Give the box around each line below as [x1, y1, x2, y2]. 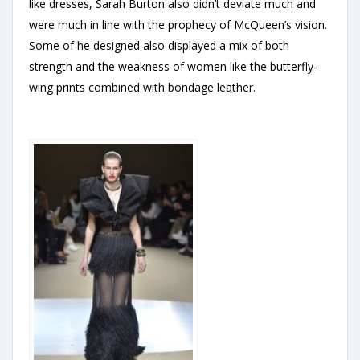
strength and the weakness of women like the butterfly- [29, 59, 317, 74]
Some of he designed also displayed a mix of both [29, 38, 289, 53]
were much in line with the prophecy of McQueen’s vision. [29, 17, 327, 32]
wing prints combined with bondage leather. [29, 80, 256, 95]
